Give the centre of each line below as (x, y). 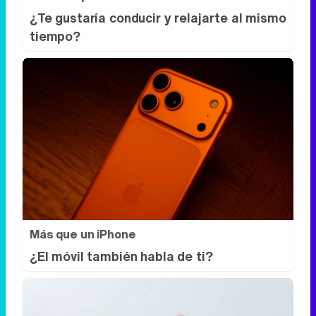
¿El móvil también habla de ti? (121, 256)
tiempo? (55, 36)
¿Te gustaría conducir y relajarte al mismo (158, 17)
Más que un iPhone (83, 235)
